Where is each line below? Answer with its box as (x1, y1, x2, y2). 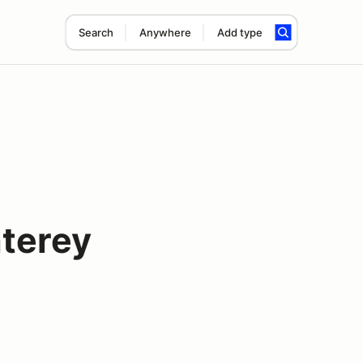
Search (78, 26, 113, 39)
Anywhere (139, 26, 191, 39)
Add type (216, 26, 263, 39)
